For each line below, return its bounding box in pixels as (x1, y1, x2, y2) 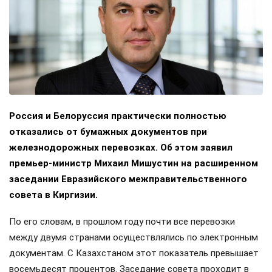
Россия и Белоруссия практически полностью (9, 110, 226, 121)
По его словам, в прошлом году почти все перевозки (9, 216, 235, 227)
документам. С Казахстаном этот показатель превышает (9, 247, 259, 259)
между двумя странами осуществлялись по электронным (9, 231, 258, 243)
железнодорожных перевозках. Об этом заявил (9, 141, 233, 153)
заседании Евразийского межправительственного (9, 173, 247, 185)
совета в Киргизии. (9, 189, 98, 200)
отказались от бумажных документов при (9, 126, 207, 137)
